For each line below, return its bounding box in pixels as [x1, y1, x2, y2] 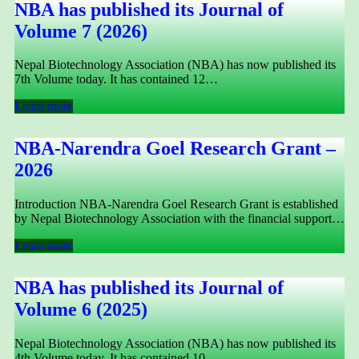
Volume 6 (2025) [14, 299, 147, 321]
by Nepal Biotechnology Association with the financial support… [14, 212, 345, 226]
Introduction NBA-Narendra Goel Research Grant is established [14, 197, 338, 212]
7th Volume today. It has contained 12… [14, 72, 218, 87]
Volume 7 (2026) [14, 20, 147, 42]
